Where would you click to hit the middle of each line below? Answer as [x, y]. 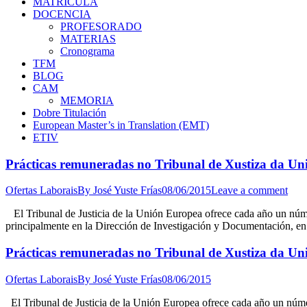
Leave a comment [249, 191]
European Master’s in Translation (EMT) [121, 125]
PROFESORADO [101, 26]
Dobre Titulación [70, 113]
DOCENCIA [62, 14]
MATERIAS [88, 39]
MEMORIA [87, 100]
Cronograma [87, 51]
